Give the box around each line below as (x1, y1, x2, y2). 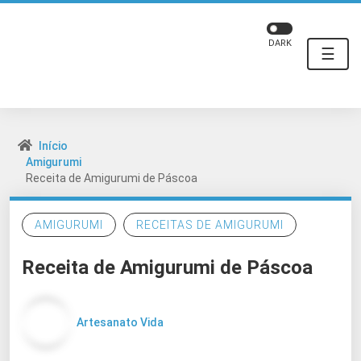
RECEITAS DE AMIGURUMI (136, 218, 284, 231)
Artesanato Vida (77, 315, 164, 329)
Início (39, 139, 68, 152)
